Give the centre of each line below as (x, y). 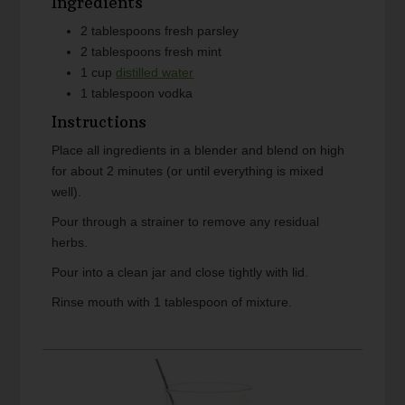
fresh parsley (202, 31)
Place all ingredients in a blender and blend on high (198, 151)
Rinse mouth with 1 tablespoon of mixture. (172, 302)
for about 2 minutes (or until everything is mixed (188, 171)
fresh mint (193, 52)
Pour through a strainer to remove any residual (186, 222)
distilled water (155, 73)
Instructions (99, 122)
